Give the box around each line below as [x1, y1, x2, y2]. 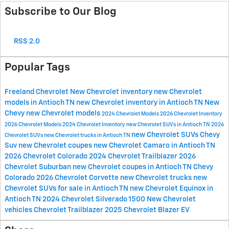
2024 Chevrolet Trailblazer [89, 153, 179, 160]
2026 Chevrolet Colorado [5, 153, 89, 160]
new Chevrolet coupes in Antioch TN [73, 164, 193, 171]
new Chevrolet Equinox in [130, 185, 213, 192]
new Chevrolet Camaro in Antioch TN [94, 142, 215, 149]
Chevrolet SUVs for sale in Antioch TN [5, 185, 130, 192]
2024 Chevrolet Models [102, 111, 160, 117]
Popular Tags [5, 62, 70, 73]
